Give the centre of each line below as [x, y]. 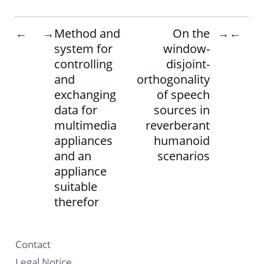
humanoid [182, 140]
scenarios [184, 156]
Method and [87, 33]
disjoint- [188, 64]
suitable [76, 186]
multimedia [85, 125]
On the [191, 33]
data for [76, 110]
